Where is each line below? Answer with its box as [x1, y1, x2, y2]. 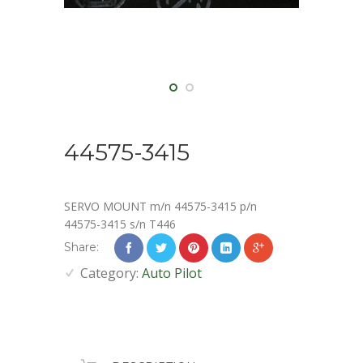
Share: [64, 240, 99, 254]
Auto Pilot [142, 264, 202, 282]
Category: [80, 264, 142, 282]
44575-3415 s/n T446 [64, 216, 176, 232]
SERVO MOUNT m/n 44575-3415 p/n [64, 199, 260, 214]
